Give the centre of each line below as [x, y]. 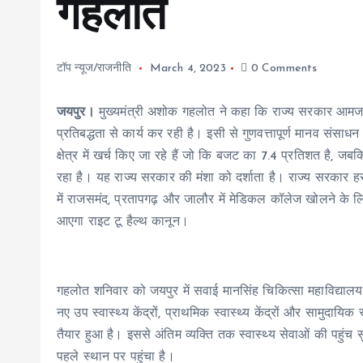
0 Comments [282, 68]
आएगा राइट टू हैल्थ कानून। [123, 222]
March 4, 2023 [188, 68]
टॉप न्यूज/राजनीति [94, 68]
